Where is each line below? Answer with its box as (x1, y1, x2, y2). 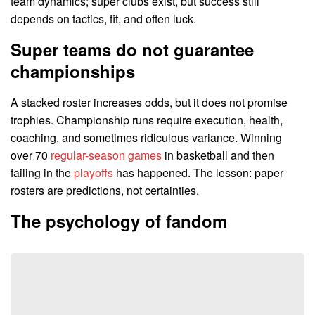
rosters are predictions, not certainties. (11, 181, 199, 198)
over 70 (11, 146, 51, 163)
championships (11, 58, 135, 83)
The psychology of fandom (11, 208, 227, 233)
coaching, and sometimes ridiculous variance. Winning (11, 129, 282, 146)
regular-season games (51, 146, 162, 163)
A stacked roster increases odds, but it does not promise (11, 94, 288, 110)
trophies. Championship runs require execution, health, (11, 111, 283, 128)
